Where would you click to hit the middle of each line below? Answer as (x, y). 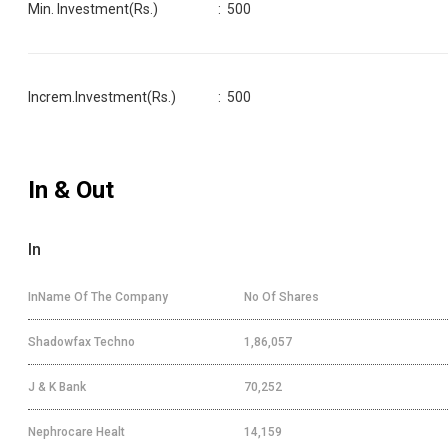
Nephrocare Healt (76, 431)
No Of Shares (281, 296)
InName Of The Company (98, 296)
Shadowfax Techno (81, 341)
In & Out (71, 189)
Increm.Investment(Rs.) (102, 96)
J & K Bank (57, 386)
